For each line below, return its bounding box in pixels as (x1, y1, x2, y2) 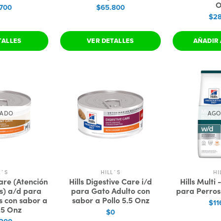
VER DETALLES (87, 36, 134, 45)
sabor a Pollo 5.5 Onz (72, 194, 149, 205)
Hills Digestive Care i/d (69, 176, 152, 186)
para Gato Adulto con (71, 185, 150, 196)
